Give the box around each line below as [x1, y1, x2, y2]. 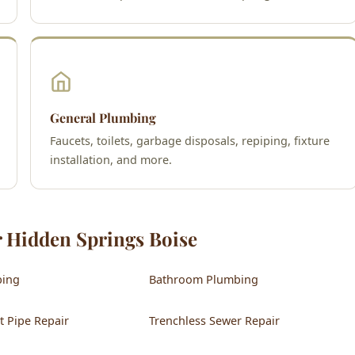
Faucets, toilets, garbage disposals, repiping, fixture [50, 132, 330, 148]
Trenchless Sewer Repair [149, 312, 280, 328]
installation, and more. [50, 151, 172, 167]
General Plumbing [50, 109, 156, 126]
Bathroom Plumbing [149, 271, 258, 287]
